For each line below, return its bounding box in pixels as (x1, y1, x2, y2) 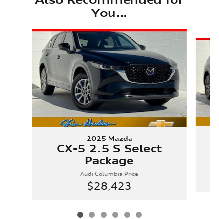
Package (84, 154, 134, 167)
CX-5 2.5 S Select (56, 142, 162, 154)
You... (91, 6, 128, 19)
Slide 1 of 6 (8, 29, 52, 39)
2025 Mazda (86, 134, 132, 142)
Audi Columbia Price (80, 170, 138, 177)
